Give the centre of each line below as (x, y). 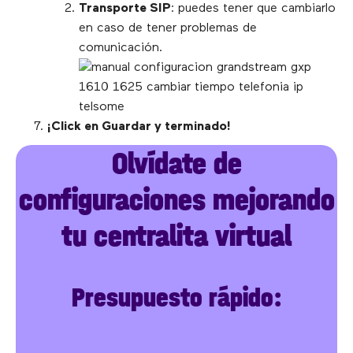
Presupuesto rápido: (176, 298)
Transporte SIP (125, 9)
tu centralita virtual (176, 236)
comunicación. (123, 48)
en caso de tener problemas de (168, 29)
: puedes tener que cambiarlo (253, 9)
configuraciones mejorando (176, 200)
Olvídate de (176, 163)
